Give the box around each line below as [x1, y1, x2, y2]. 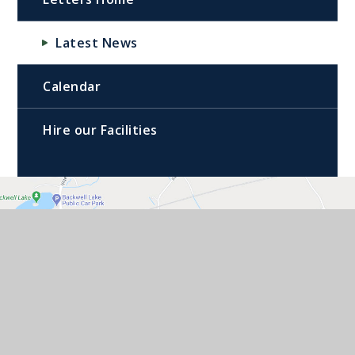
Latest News [55, 34, 138, 52]
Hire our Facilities [43, 121, 158, 139]
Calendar [43, 78, 101, 95]
